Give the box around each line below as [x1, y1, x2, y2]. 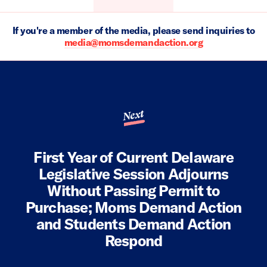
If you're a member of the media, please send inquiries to [12, 24, 255, 36]
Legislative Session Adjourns [38, 164, 229, 183]
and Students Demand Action [36, 215, 231, 233]
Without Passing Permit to [47, 181, 220, 200]
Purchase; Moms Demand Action [25, 198, 242, 216]
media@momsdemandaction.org [64, 36, 203, 48]
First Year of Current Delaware [33, 148, 234, 166]
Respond [104, 231, 163, 250]
